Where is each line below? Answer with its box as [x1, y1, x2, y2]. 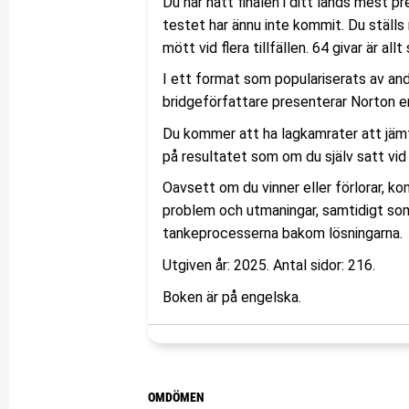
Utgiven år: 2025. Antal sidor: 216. [163, 256, 375, 274]
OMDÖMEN [148, 390, 204, 405]
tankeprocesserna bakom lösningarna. [163, 225, 403, 243]
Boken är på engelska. [163, 288, 305, 306]
